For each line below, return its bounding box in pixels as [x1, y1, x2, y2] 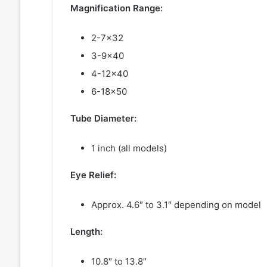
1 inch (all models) [91, 142, 167, 154]
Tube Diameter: [70, 112, 136, 124]
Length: [70, 225, 103, 237]
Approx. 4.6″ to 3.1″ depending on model [91, 198, 261, 210]
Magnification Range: [70, 2, 163, 14]
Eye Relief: [70, 169, 116, 181]
